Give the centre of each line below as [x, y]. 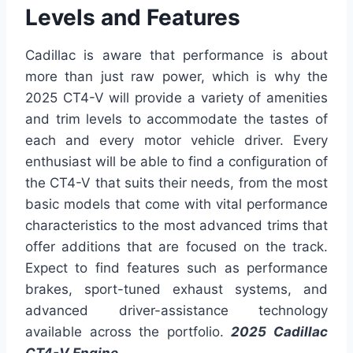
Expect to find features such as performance [176, 268]
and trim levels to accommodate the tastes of [176, 119]
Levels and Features [133, 17]
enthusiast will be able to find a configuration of [176, 161]
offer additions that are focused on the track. [176, 246]
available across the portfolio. [128, 331]
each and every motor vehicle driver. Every [176, 140]
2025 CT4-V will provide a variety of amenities [176, 97]
